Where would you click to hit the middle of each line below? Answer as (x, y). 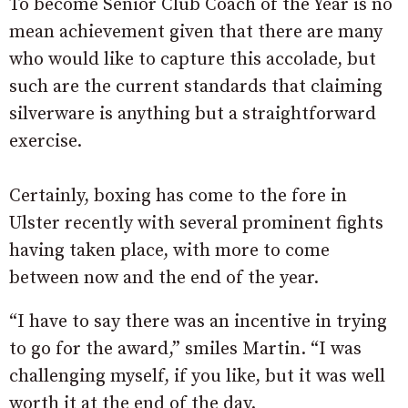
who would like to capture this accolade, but (193, 60)
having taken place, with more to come (169, 251)
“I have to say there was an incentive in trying (198, 322)
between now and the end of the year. (164, 279)
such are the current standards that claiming (196, 87)
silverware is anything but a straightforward (193, 115)
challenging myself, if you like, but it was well (197, 377)
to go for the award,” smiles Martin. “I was (185, 350)
